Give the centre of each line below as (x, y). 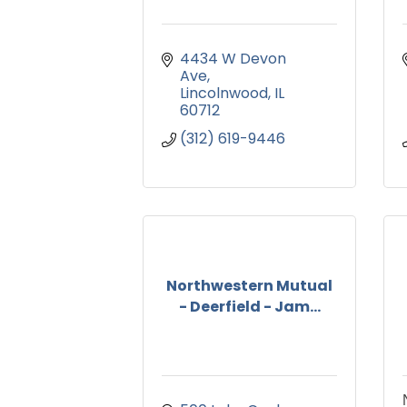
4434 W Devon (233, 59)
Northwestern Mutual (249, 285)
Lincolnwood (224, 94)
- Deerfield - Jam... (249, 306)
